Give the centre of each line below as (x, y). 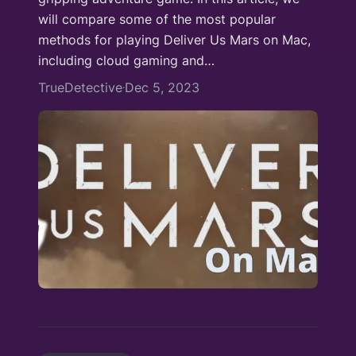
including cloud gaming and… (126, 60)
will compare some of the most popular (157, 19)
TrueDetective (80, 87)
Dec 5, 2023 (162, 87)
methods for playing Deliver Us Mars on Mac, (174, 39)
